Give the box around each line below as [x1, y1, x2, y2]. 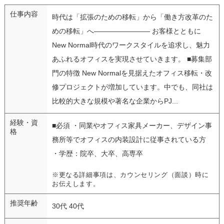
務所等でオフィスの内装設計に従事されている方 [51, 135, 206, 143]
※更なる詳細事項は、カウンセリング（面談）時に [51, 171, 209, 178]
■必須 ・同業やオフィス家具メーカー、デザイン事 [51, 121, 212, 129]
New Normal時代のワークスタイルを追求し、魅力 [51, 40, 210, 49]
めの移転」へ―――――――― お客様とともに [51, 26, 201, 35]
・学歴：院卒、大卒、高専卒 [51, 149, 143, 157]
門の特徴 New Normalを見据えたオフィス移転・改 [51, 68, 212, 77]
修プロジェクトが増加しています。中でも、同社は [51, 82, 213, 91]
